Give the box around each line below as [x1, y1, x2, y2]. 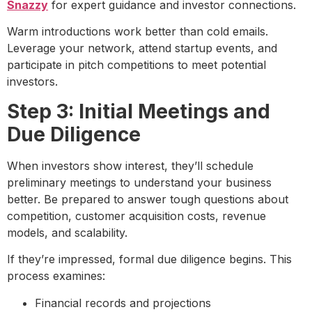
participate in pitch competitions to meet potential [7, 58, 266, 72]
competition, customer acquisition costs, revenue [7, 208, 266, 223]
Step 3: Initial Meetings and [7, 99, 270, 123]
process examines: [7, 269, 105, 283]
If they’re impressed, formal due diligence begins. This [7, 252, 292, 267]
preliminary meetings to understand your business [7, 175, 272, 189]
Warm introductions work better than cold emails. [7, 24, 268, 39]
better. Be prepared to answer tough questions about [7, 192, 288, 206]
